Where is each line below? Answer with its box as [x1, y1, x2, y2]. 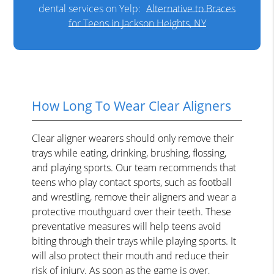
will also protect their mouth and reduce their [32, 248, 229, 262]
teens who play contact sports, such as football [32, 175, 232, 189]
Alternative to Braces [146, 1, 235, 15]
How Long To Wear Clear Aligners [32, 97, 232, 114]
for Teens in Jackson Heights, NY [68, 16, 206, 30]
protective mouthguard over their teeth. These [32, 204, 232, 218]
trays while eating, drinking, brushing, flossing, [32, 146, 227, 160]
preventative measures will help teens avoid [32, 219, 222, 233]
